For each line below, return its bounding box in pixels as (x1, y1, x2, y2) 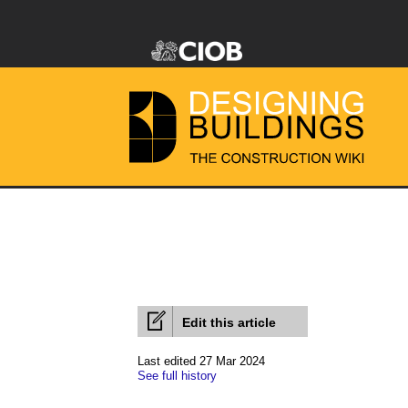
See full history (138, 369, 217, 382)
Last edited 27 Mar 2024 (138, 354, 265, 368)
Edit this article (182, 315, 276, 330)
